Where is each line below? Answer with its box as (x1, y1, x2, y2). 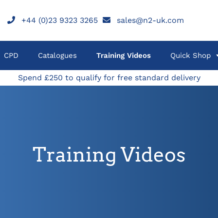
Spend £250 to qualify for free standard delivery (18, 73, 200, 82)
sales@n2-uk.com (116, 15, 184, 25)
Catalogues (37, 51, 77, 60)
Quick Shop (170, 51, 211, 60)
